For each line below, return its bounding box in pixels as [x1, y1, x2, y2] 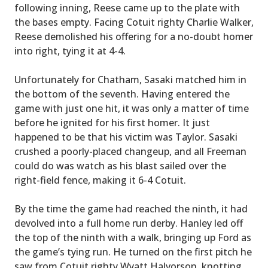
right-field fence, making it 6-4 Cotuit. [14, 173, 186, 187]
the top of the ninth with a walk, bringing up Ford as [14, 231, 251, 245]
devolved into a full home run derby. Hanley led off [14, 217, 243, 230]
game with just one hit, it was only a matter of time [14, 102, 249, 115]
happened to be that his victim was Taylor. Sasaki [14, 130, 237, 144]
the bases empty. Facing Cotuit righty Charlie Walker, [14, 16, 254, 29]
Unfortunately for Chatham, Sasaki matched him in [14, 73, 246, 87]
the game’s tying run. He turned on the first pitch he [14, 245, 252, 259]
